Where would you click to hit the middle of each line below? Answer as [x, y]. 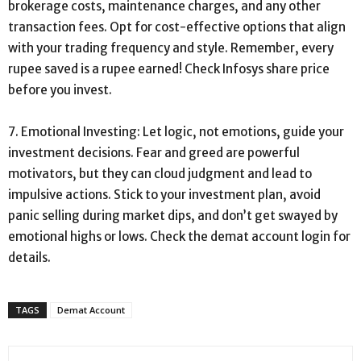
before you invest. [60, 89]
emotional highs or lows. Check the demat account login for [179, 236]
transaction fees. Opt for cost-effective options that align [177, 27]
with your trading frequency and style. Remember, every [171, 48]
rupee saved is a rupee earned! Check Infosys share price [169, 68]
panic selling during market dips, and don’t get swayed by [173, 215]
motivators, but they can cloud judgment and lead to [160, 173]
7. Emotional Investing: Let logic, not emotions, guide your [176, 131]
